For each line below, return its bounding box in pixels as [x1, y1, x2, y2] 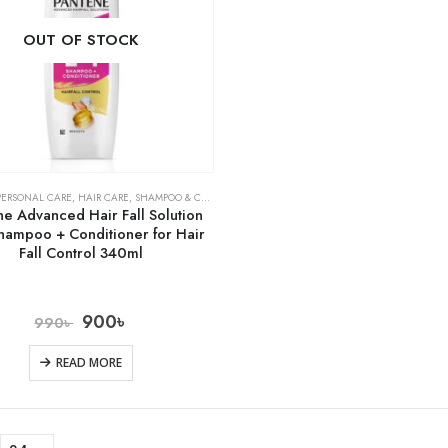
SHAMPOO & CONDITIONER [135, 190, 201, 206]
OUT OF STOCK [23, 29, 140, 52]
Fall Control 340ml [19, 242, 144, 265]
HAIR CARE [78, 190, 129, 206]
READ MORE [56, 354, 123, 372]
